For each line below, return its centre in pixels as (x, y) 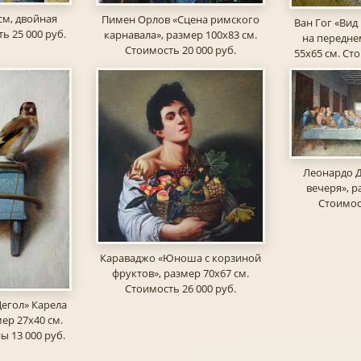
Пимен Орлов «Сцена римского (180, 19)
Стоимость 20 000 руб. (180, 50)
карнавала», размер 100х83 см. (180, 34)
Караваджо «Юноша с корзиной (180, 257)
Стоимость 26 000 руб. (180, 288)
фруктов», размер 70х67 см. (180, 273)
